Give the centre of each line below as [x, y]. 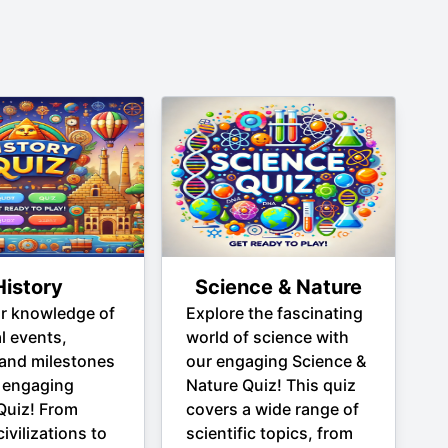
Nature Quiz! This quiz [270, 385]
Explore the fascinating [274, 313]
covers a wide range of [272, 409]
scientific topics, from [269, 433]
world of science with [267, 337]
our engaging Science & [275, 361]
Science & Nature [278, 287]
